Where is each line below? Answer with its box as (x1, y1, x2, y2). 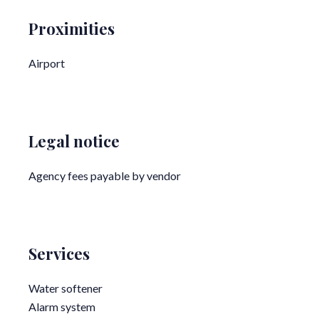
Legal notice (28, 130, 120, 152)
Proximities (28, 18, 115, 40)
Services (28, 243, 90, 265)
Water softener (28, 281, 103, 296)
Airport (28, 56, 65, 70)
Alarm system (28, 300, 95, 314)
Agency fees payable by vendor (28, 169, 181, 183)
